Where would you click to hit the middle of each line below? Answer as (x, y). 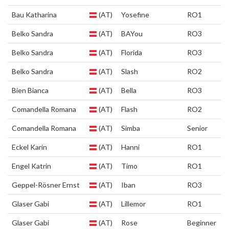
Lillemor (133, 204)
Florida (132, 52)
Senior (197, 128)
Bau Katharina (34, 15)
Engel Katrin (31, 166)
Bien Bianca (30, 90)
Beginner (202, 223)
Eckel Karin (29, 147)
